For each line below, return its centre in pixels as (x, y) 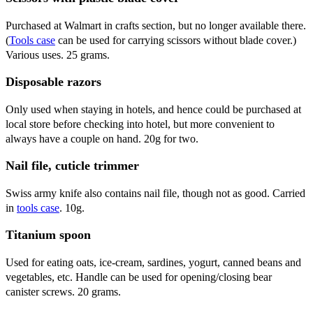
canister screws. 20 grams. (63, 291)
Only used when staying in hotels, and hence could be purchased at (153, 109)
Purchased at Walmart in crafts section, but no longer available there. (156, 25)
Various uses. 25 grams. (58, 54)
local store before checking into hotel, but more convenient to (140, 124)
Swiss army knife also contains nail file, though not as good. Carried (155, 193)
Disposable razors (53, 81)
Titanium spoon (48, 234)
